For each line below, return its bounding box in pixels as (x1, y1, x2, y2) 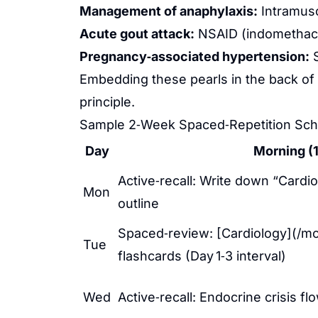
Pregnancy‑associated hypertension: (79, 49, 309, 64)
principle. (79, 94, 135, 109)
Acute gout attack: (79, 26, 194, 41)
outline (118, 196, 159, 211)
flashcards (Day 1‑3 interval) (118, 248, 286, 263)
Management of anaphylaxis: (79, 4, 258, 18)
